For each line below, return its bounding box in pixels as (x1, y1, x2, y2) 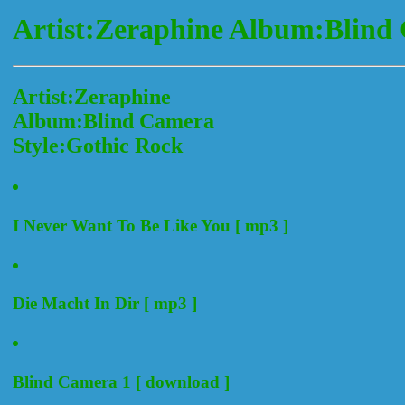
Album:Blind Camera (13, 109, 214, 134)
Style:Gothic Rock (13, 134, 183, 158)
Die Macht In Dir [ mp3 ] (13, 294, 197, 314)
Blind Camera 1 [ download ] (13, 372, 230, 391)
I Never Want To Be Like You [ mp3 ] (13, 215, 288, 235)
